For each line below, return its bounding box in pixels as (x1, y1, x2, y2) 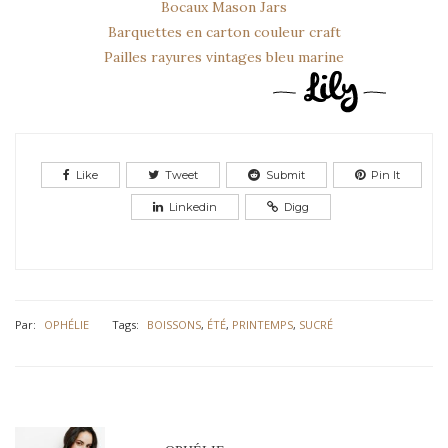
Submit (265, 168, 305, 183)
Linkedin (169, 200, 218, 215)
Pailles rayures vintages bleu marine (104, 48, 344, 67)
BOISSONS (147, 316, 201, 332)
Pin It (370, 168, 400, 183)
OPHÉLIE (44, 316, 89, 332)
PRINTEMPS (232, 316, 293, 332)
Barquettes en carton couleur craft (107, 23, 341, 42)
